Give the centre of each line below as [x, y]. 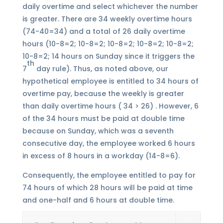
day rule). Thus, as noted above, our [101, 69]
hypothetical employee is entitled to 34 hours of [110, 81]
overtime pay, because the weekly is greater [103, 94]
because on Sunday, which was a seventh [98, 131]
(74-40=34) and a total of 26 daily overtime [104, 32]
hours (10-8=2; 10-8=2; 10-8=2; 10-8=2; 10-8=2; [108, 44]
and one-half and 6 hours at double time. [98, 200]
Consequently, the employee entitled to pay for [109, 175]
